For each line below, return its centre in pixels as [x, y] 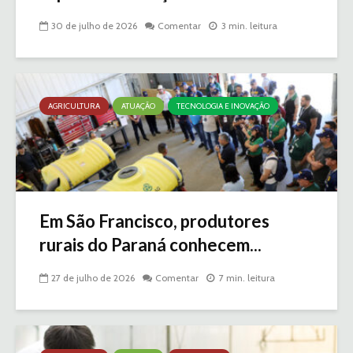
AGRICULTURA [74, 106]
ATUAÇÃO [138, 106]
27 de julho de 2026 [93, 278]
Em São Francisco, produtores [154, 221]
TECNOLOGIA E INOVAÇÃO [223, 106]
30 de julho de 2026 [94, 26]
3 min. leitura [249, 26]
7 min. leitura [247, 278]
